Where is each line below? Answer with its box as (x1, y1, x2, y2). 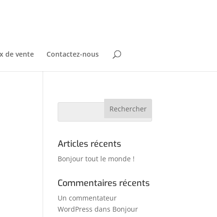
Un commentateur (58, 193, 117, 202)
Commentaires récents (58, 177, 150, 189)
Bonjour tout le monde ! (58, 154, 135, 163)
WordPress (58, 204, 93, 214)
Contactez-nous (46, 49, 99, 59)
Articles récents (58, 138, 122, 150)
